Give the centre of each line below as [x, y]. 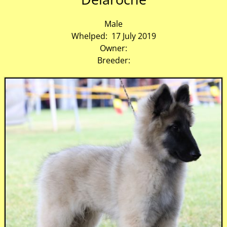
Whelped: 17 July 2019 [113, 36]
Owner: [113, 48]
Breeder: [113, 60]
